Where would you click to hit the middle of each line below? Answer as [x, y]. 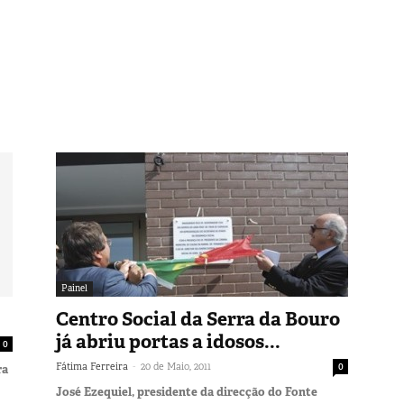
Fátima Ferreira [92, 366]
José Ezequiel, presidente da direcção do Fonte [187, 391]
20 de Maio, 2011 [176, 366]
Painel [74, 288]
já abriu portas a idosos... [168, 341]
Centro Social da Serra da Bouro [198, 319]
